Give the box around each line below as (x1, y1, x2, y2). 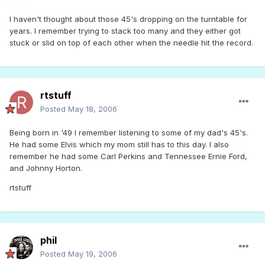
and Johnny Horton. (9, 163, 82, 173)
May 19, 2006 (68, 249, 117, 259)
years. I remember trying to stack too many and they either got (9, 26, 241, 36)
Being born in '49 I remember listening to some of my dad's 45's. (9, 128, 248, 138)
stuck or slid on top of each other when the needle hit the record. (9, 38, 253, 48)
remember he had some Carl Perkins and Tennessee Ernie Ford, (9, 151, 247, 161)
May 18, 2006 (68, 104, 117, 114)
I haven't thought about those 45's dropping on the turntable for (9, 14, 247, 24)
